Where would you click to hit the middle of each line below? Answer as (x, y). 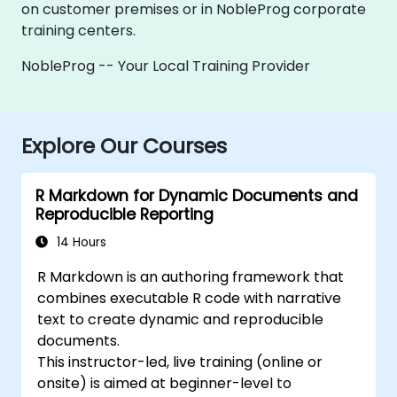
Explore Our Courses (124, 145)
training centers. (78, 30)
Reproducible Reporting (125, 214)
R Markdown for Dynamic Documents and (197, 195)
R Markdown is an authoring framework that (191, 276)
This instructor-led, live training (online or (180, 362)
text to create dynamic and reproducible (181, 319)
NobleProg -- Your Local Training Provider (166, 66)
